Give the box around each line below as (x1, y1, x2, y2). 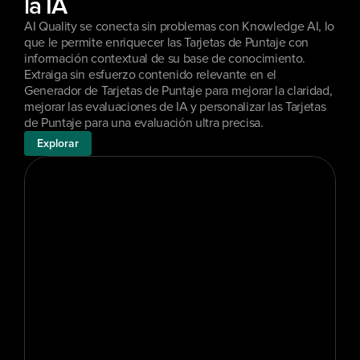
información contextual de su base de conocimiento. (24, 52, 305, 65)
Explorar (37, 137, 79, 149)
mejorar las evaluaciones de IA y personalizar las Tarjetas (24, 100, 326, 113)
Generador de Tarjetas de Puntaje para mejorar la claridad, (24, 84, 333, 97)
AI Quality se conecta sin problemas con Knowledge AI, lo (24, 20, 335, 33)
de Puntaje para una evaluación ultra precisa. (24, 117, 264, 129)
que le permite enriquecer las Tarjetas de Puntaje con (24, 36, 309, 49)
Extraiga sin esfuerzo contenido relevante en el (24, 68, 276, 81)
